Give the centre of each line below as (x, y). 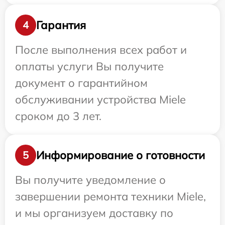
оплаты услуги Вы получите (89, 66)
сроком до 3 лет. (58, 116)
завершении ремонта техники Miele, (110, 196)
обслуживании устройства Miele (100, 99)
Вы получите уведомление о (90, 180)
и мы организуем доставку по (94, 213)
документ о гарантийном (81, 83)
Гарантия (61, 25)
